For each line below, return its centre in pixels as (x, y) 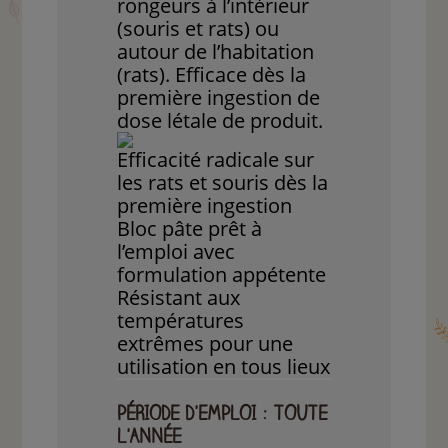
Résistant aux (179, 298)
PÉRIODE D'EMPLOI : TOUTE (222, 416)
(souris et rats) (186, 29)
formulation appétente (222, 275)
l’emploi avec (176, 252)
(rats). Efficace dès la (212, 75)
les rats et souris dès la (223, 183)
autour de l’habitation (216, 52)
